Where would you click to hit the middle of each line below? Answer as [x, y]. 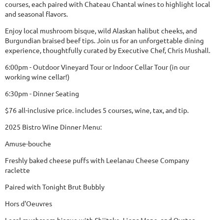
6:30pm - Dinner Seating [42, 93]
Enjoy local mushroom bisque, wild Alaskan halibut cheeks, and [101, 30]
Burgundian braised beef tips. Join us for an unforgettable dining [104, 40]
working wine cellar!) [37, 76]
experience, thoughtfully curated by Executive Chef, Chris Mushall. [108, 50]
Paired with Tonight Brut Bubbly [55, 186]
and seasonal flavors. [36, 14]
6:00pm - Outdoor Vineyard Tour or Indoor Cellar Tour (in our [97, 67]
